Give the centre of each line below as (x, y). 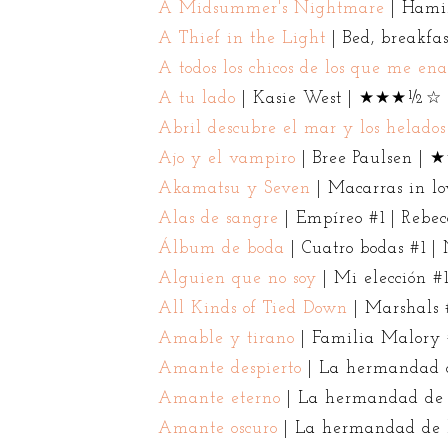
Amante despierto (229, 368)
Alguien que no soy (237, 278)
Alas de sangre (218, 218)
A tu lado (196, 98)
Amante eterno (219, 398)
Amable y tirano (226, 338)
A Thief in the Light (241, 38)
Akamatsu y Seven (234, 188)
